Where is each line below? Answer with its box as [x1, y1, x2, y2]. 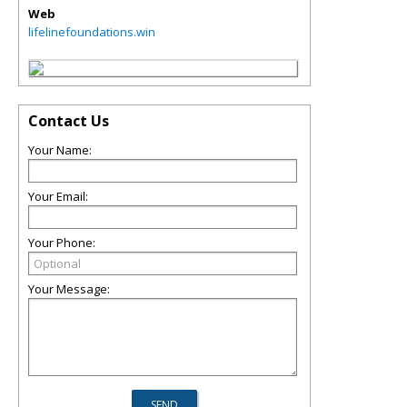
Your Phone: [28, 234, 95, 251]
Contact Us [28, 111, 109, 131]
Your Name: [28, 142, 92, 158]
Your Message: [28, 281, 110, 297]
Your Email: [28, 188, 88, 204]
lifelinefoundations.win [28, 24, 155, 40]
